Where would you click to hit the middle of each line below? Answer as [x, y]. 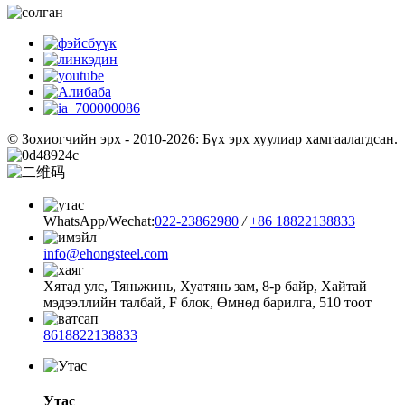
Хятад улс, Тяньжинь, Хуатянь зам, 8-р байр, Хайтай [205, 287]
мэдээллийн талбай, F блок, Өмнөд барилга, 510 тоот [207, 303]
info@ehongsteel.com [106, 254]
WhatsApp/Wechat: [99, 221]
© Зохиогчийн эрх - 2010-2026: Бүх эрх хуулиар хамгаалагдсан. [202, 139]
